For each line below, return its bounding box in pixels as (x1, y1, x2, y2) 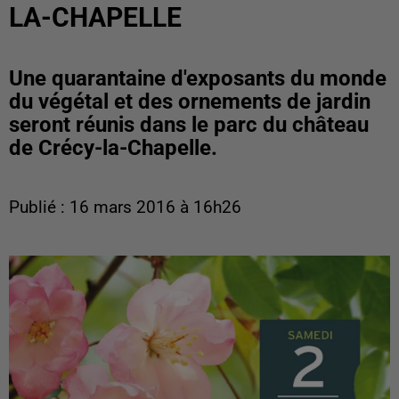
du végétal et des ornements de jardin (9, 89, 370, 114)
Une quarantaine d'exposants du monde (9, 66, 387, 91)
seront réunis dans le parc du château (9, 112, 369, 137)
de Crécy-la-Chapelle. (9, 135, 217, 160)
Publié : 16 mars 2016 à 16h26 (9, 198, 241, 217)
